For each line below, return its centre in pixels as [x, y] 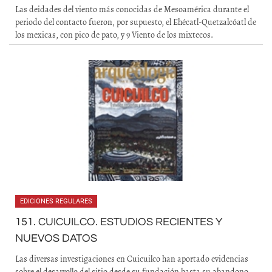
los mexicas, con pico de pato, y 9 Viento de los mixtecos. [114, 35]
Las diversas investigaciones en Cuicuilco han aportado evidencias [132, 259]
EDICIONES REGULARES [56, 201]
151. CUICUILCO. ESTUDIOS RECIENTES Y [119, 222]
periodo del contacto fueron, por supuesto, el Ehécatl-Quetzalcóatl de [136, 22]
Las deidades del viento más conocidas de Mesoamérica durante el [132, 9]
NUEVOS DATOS [56, 238]
